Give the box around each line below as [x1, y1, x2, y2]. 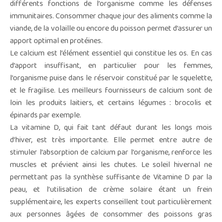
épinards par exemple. [10, 109, 81, 121]
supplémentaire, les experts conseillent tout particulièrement [10, 196, 212, 208]
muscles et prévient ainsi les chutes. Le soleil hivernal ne [10, 159, 212, 171]
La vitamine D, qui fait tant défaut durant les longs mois [10, 121, 212, 134]
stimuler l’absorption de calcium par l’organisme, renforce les [10, 146, 212, 159]
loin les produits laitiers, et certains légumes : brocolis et [10, 97, 212, 109]
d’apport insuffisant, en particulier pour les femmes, [10, 59, 212, 72]
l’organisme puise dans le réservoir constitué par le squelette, [10, 72, 212, 84]
